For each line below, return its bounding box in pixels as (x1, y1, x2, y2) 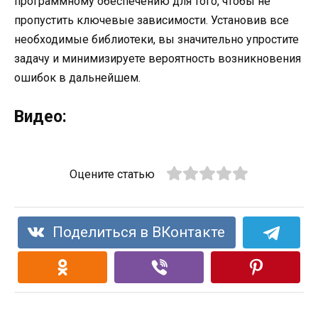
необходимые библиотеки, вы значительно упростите (14, 33, 299, 47)
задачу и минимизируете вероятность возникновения (14, 52, 301, 66)
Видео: (14, 106, 67, 126)
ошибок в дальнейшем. (14, 71, 141, 85)
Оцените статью (69, 167, 155, 181)
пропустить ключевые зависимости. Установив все (14, 13, 289, 28)
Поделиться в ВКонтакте (53, 223, 226, 241)
